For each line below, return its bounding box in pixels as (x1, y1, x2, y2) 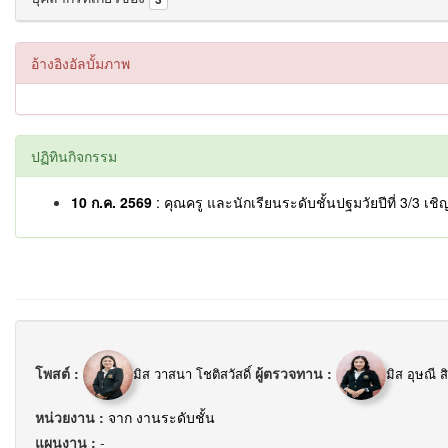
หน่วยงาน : (35, 407, 108, 428)
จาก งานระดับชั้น (108, 407, 215, 428)
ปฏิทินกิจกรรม (31, 146, 117, 167)
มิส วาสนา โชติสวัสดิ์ (133, 364, 251, 383)
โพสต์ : (35, 363, 83, 383)
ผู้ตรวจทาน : (255, 363, 336, 383)
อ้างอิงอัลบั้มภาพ (31, 53, 130, 74)
